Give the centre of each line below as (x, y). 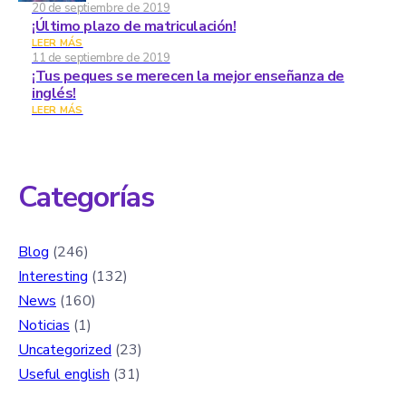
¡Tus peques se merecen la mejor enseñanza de (188, 76)
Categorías (87, 197)
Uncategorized (65, 349)
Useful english (64, 374)
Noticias (44, 325)
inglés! (54, 93)
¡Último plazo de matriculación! (134, 26)
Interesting (53, 276)
